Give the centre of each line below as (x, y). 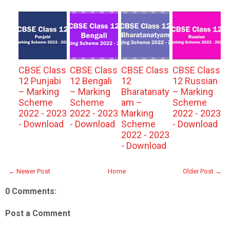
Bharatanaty (145, 92)
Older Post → (202, 171)
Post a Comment (38, 213)
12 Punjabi (40, 81)
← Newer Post (29, 171)
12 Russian (195, 81)
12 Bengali (91, 81)
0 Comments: (31, 191)
